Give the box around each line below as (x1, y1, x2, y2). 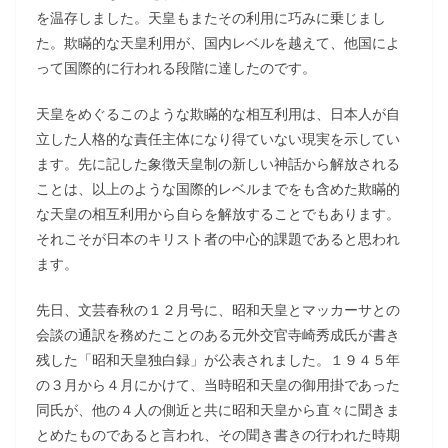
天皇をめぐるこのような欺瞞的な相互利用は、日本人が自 (36, 104, 400, 123)
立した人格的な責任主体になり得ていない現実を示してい (36, 129, 400, 148)
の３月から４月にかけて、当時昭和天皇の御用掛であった (36, 375, 400, 394)
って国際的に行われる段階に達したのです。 (36, 58, 316, 77)
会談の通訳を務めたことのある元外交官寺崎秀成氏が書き (36, 325, 400, 344)
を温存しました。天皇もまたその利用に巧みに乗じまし (36, 8, 386, 27)
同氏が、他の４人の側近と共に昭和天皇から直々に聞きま (36, 400, 400, 419)
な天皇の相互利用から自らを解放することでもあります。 (36, 204, 400, 223)
